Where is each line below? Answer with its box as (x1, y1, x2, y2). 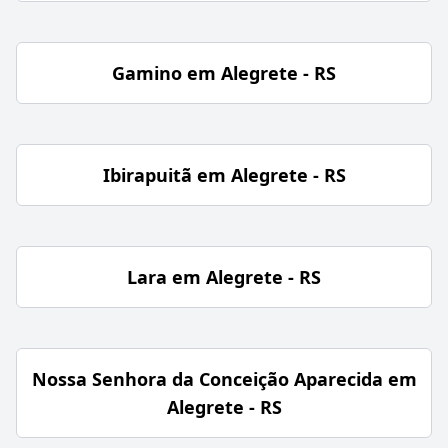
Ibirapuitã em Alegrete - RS (102, 162, 346, 187)
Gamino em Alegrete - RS (112, 60, 336, 85)
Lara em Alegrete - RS (127, 264, 321, 289)
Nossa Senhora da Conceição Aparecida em (31, 366, 417, 391)
